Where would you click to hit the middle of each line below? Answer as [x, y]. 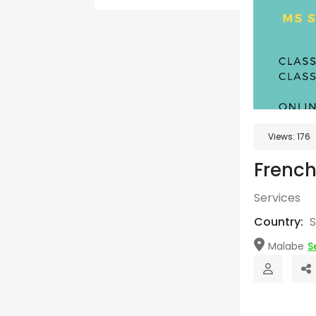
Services [277, 198]
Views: [282, 136]
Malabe [286, 246]
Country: [280, 222]
